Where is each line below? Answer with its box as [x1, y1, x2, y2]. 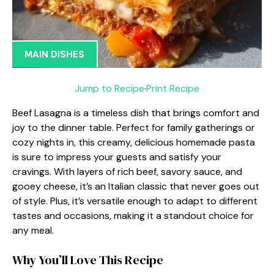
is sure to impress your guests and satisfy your [12, 150, 221, 163]
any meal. [12, 223, 54, 237]
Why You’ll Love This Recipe [12, 251, 163, 268]
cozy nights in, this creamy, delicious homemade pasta [12, 135, 255, 149]
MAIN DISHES [24, 48, 84, 61]
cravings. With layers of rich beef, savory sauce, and [12, 165, 242, 178]
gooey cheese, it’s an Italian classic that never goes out [12, 179, 259, 193]
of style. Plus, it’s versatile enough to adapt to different [12, 194, 257, 207]
